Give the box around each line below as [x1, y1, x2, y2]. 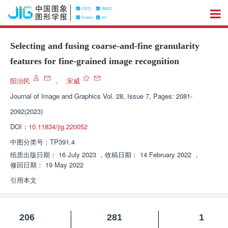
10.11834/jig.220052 [28, 122, 88, 131]
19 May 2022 [45, 160, 83, 169]
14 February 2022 [140, 150, 191, 159]
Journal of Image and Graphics [10, 91, 101, 101]
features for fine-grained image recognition [10, 56, 179, 66]
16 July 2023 [59, 150, 96, 159]
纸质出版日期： [10, 150, 56, 159]
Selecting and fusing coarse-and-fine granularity [10, 41, 199, 51]
